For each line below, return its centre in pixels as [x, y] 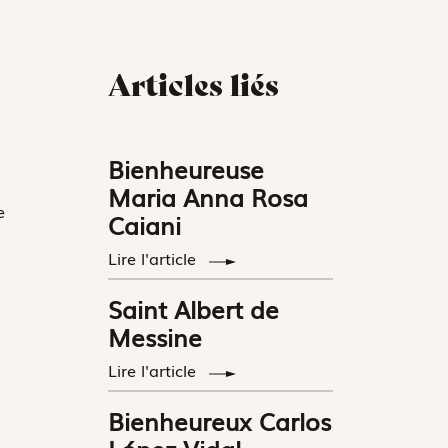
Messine [155, 337]
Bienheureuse [186, 169]
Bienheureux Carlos [220, 421]
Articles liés [194, 85]
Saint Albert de [194, 309]
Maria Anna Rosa [208, 197]
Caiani [145, 225]
